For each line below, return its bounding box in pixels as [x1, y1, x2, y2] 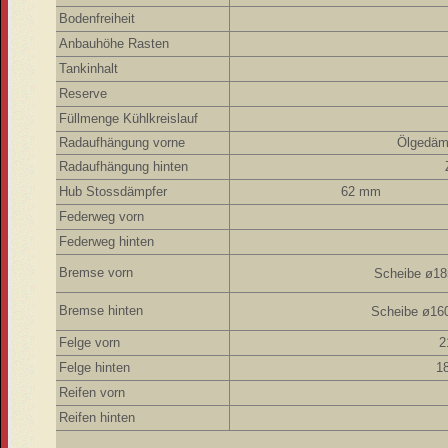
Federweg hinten [59, 233, 155, 249]
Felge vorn [59, 334, 121, 350]
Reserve [59, 85, 108, 101]
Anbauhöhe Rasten [59, 35, 170, 51]
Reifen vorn [59, 384, 126, 400]
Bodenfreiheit [59, 10, 136, 26]
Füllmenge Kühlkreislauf [59, 110, 227, 126]
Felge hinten [59, 359, 131, 375]
